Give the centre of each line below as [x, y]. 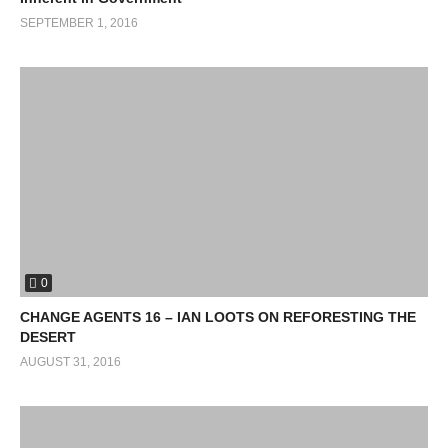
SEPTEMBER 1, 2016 [79, 23]
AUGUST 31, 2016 [70, 361]
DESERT [48, 336]
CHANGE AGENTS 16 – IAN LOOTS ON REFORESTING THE [218, 316]
